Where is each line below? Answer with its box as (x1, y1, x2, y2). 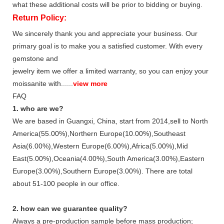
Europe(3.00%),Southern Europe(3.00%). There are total (12, 167, 192, 175)
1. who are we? (12, 104, 63, 112)
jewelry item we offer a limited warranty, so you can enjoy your (12, 67, 208, 75)
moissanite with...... (12, 79, 73, 87)
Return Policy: (12, 13, 66, 22)
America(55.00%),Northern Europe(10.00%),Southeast (12, 129, 185, 137)
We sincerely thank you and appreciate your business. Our (12, 29, 197, 37)
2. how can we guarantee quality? (12, 204, 127, 212)
